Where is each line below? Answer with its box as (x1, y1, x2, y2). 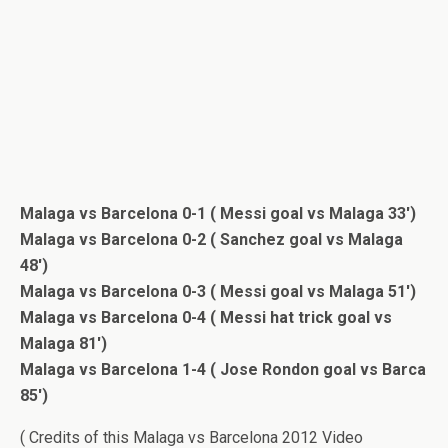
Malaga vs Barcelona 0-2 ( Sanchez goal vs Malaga (20, 229, 403, 249)
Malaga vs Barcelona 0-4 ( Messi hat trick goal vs (20, 307, 392, 327)
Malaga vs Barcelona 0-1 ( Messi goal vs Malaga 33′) (20, 203, 416, 223)
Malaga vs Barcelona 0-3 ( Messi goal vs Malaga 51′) (20, 281, 416, 301)
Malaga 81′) (20, 333, 107, 353)
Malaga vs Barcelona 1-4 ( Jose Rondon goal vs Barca (20, 359, 426, 379)
